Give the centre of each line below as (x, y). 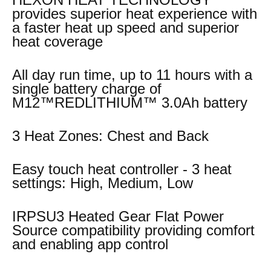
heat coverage (57, 41)
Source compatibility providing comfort (133, 230)
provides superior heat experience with (135, 14)
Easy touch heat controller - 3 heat (122, 169)
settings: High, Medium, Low (103, 183)
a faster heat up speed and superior (126, 28)
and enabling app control (90, 244)
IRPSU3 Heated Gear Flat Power (118, 216)
